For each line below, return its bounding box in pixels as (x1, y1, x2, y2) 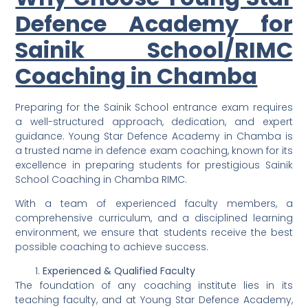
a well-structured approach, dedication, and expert (15, 114, 293, 129)
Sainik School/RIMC (15, 34, 293, 65)
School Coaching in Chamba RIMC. (15, 172, 188, 186)
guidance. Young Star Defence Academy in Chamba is (15, 129, 293, 143)
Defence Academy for (15, 8, 293, 39)
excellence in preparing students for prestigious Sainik (15, 157, 293, 172)
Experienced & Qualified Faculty (43, 264, 196, 278)
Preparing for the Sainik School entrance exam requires (15, 100, 293, 114)
